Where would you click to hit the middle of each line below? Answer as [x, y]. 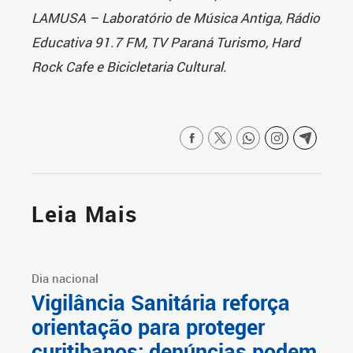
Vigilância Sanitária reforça [161, 303]
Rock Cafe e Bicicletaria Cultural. [129, 67]
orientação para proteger [148, 327]
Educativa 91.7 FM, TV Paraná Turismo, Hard [166, 43]
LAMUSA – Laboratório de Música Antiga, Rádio [176, 18]
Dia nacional [65, 279]
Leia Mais [85, 214]
